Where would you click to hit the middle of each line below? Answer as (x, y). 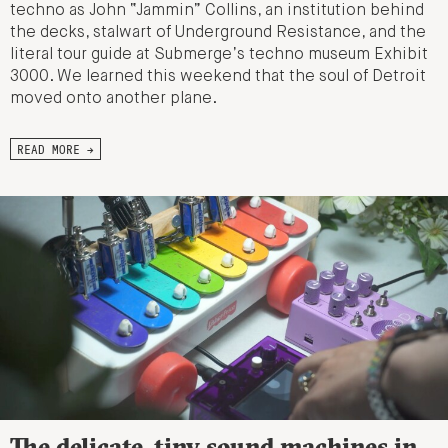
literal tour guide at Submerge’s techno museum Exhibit (219, 55)
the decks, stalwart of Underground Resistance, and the (218, 33)
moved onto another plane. (113, 99)
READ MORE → (55, 149)
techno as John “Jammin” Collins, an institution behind (217, 11)
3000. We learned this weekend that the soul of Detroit (218, 77)
